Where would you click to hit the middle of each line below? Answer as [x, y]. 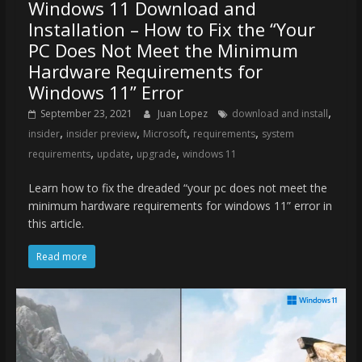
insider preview [101, 134]
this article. [56, 224]
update [113, 154]
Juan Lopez [183, 114]
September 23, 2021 [86, 114]
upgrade [156, 154]
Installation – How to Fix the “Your [171, 29]
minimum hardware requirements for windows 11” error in [180, 206]
